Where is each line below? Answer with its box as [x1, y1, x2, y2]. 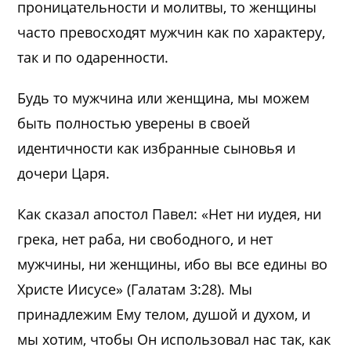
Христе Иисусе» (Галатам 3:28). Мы [17, 279, 253, 299]
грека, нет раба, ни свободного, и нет [17, 229, 273, 248]
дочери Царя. [17, 163, 110, 183]
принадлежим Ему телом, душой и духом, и [17, 304, 311, 324]
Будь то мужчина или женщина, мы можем [17, 88, 310, 107]
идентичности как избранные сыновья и [17, 138, 296, 157]
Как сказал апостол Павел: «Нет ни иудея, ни [17, 204, 322, 223]
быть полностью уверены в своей [17, 113, 251, 132]
